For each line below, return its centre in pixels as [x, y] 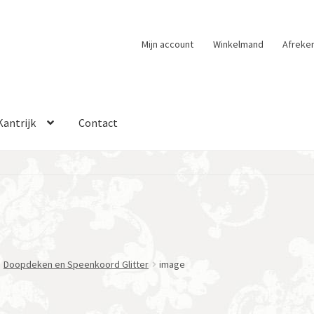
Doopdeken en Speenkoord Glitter [76, 265]
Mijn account [168, 44]
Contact [98, 122]
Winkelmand [238, 44]
